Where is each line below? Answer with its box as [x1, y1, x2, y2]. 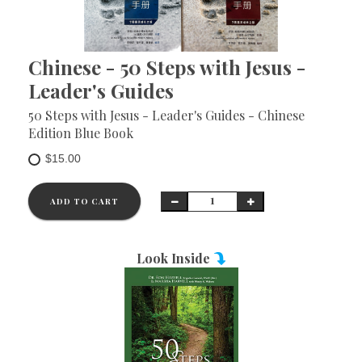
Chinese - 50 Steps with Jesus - [28, 54, 305, 80]
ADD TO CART [50, 196, 119, 207]
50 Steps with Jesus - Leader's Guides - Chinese [28, 107, 305, 124]
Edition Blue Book [28, 124, 133, 141]
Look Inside [136, 250, 213, 267]
